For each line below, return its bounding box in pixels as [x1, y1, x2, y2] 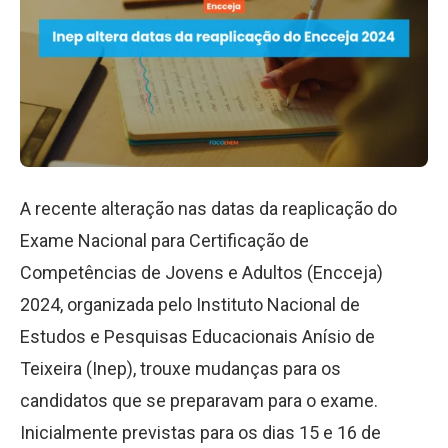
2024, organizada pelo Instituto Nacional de [20, 294, 360, 315]
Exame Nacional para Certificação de [20, 230, 309, 251]
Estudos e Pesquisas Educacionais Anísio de [20, 326, 375, 347]
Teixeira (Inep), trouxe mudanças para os [20, 358, 341, 379]
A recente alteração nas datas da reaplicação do [20, 198, 397, 219]
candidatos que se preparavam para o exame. [20, 390, 378, 411]
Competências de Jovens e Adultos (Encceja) [20, 262, 383, 283]
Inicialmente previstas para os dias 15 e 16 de [20, 422, 381, 443]
